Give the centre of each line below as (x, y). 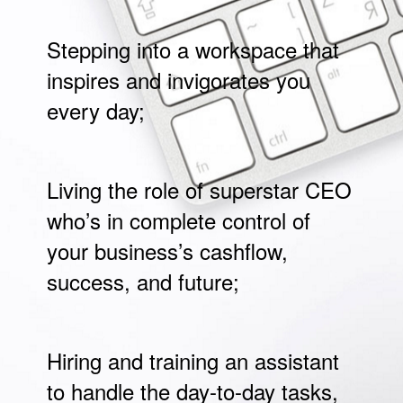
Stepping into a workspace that (193, 49)
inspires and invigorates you (179, 79)
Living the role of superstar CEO (200, 189)
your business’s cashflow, (168, 250)
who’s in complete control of (179, 219)
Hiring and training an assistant (193, 360)
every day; (96, 110)
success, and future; (143, 281)
